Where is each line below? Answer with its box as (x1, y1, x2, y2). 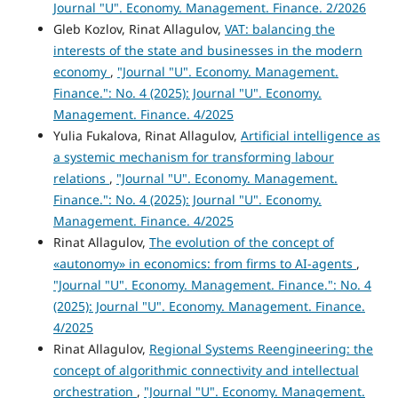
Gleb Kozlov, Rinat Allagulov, (52, 20, 225, 37)
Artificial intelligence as (240, 126, 380, 144)
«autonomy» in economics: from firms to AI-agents (52, 254, 356, 272)
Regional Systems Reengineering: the (148, 339, 373, 357)
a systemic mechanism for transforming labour (52, 147, 334, 165)
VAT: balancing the (224, 20, 335, 37)
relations (52, 169, 106, 187)
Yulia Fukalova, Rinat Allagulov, (52, 126, 241, 144)
